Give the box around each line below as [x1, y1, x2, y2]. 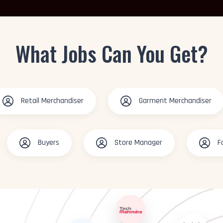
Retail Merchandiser [21, 96, 84, 106]
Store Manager [114, 137, 162, 148]
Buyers [38, 137, 59, 148]
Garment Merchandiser [139, 96, 212, 106]
